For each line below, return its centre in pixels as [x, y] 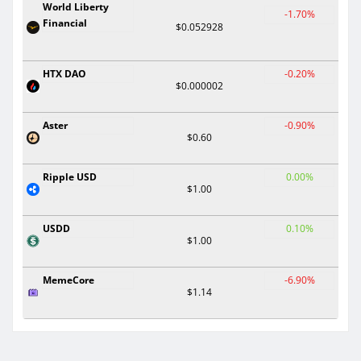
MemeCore [68, 280]
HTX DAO [64, 73]
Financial [65, 23]
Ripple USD [70, 176]
